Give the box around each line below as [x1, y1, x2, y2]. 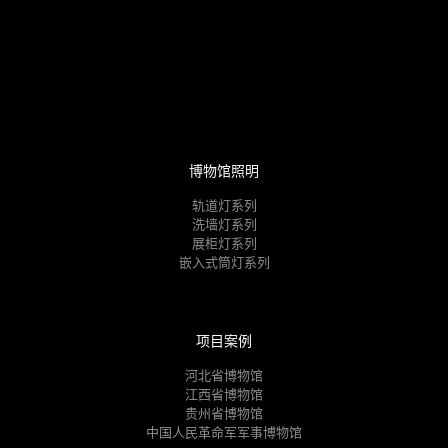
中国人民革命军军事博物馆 [146, 424, 302, 440]
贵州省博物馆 [185, 405, 263, 421]
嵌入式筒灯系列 [178, 254, 270, 270]
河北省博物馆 [185, 367, 263, 383]
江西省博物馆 [185, 386, 263, 402]
